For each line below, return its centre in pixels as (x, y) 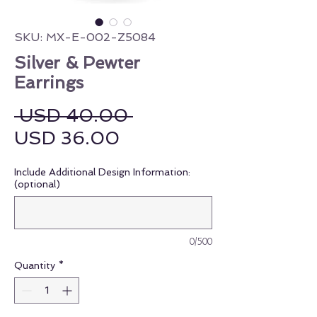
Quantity (35, 266)
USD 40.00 (74, 116)
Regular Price (191, 115)
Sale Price (163, 138)
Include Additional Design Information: (102, 172)
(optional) (37, 184)
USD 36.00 (67, 138)
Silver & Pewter (77, 63)
